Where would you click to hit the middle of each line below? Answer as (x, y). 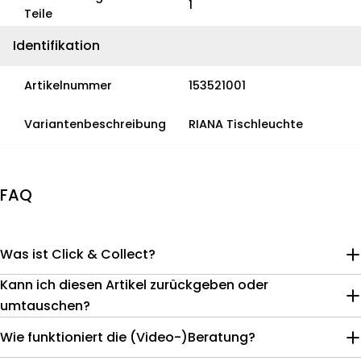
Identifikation (56, 45)
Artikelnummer (68, 85)
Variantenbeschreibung (95, 124)
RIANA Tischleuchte (246, 124)
